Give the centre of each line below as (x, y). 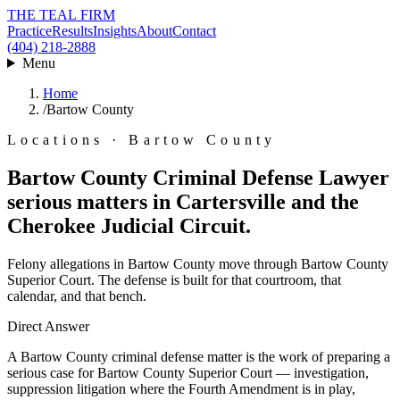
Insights (115, 31)
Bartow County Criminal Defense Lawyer (198, 177)
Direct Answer (48, 326)
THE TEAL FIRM (61, 15)
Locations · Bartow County (142, 140)
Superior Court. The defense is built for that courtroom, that (174, 279)
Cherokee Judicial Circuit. (129, 225)
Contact (194, 31)
